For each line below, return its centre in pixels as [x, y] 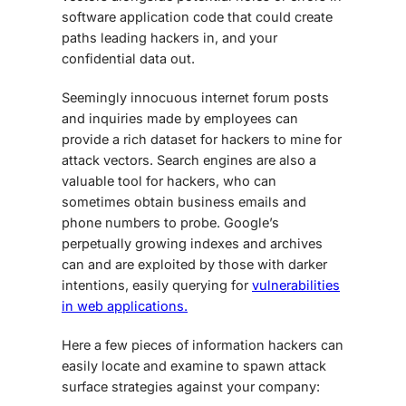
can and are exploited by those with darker [194, 264]
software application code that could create [197, 16]
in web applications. [125, 305]
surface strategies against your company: [191, 386]
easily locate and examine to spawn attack [194, 365]
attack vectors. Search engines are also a [189, 159]
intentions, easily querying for [157, 285]
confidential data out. [128, 58]
